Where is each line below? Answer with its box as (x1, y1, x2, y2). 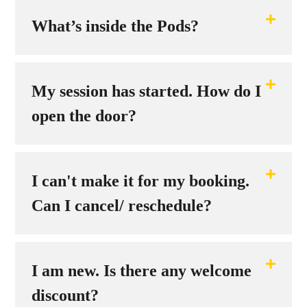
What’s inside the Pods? (32, 17, 199, 36)
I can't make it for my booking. (32, 172, 249, 191)
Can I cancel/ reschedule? (32, 197, 212, 215)
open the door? (32, 107, 136, 125)
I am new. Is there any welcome (32, 262, 251, 280)
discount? (32, 286, 99, 305)
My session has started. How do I (32, 82, 261, 101)
